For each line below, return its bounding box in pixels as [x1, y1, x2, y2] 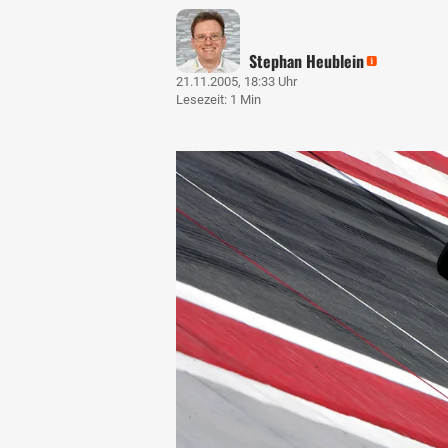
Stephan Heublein [249, 48, 365, 73]
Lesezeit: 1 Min [176, 91, 261, 107]
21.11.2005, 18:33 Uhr [176, 73, 297, 89]
